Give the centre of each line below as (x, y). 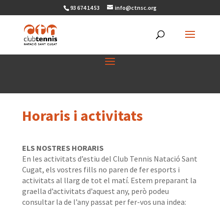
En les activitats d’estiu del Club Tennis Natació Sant (110, 159)
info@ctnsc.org (136, 8)
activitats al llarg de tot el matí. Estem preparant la (109, 180)
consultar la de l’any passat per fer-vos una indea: (104, 202)
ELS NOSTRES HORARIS (63, 148)
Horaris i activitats (82, 115)
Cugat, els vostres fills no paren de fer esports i (101, 169)
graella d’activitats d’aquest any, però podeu (95, 191)
